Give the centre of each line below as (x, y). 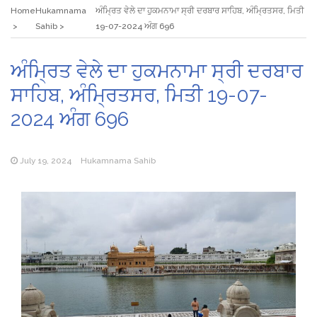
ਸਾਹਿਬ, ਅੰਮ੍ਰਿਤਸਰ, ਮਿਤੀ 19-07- (139, 95)
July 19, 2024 (46, 160)
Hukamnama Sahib (118, 160)
